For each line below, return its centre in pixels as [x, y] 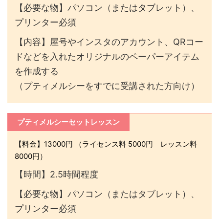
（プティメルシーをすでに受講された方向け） [107, 86]
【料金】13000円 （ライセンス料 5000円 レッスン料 [106, 144]
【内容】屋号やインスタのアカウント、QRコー [109, 42]
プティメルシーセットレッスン [68, 122]
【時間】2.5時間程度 [56, 174]
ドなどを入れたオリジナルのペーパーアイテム [107, 56]
